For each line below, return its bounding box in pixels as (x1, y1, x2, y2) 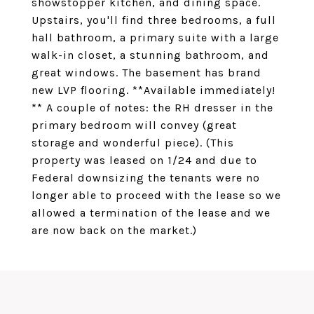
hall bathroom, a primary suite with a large (32, 31, 279, 44)
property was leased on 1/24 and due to (32, 153, 257, 167)
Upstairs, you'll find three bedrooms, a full (32, 13, 276, 27)
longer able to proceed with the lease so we (32, 189, 281, 202)
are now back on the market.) (32, 224, 197, 237)
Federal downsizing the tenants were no (32, 171, 260, 184)
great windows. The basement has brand (32, 66, 261, 79)
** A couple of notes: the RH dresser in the (32, 101, 273, 114)
